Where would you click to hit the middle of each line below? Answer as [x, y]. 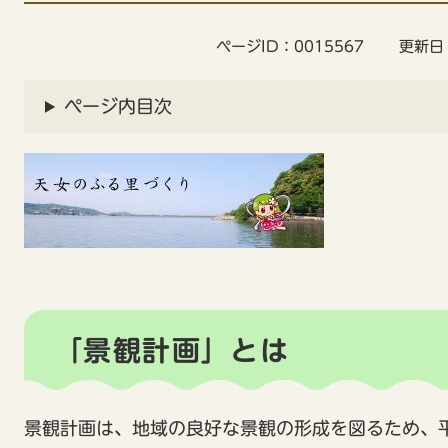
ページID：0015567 [290, 46]
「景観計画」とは [172, 350]
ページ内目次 [118, 105]
